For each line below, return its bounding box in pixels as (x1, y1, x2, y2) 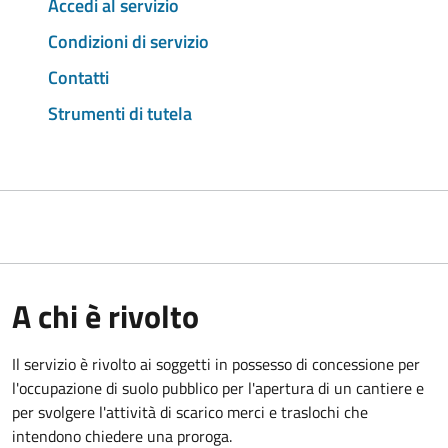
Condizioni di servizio (48, 28, 209, 56)
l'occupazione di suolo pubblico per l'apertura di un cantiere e (12, 375, 424, 400)
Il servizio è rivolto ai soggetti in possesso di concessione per (12, 351, 420, 376)
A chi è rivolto (12, 291, 199, 340)
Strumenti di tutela (48, 99, 192, 127)
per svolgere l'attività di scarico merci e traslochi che (12, 399, 368, 424)
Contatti (48, 63, 109, 91)
